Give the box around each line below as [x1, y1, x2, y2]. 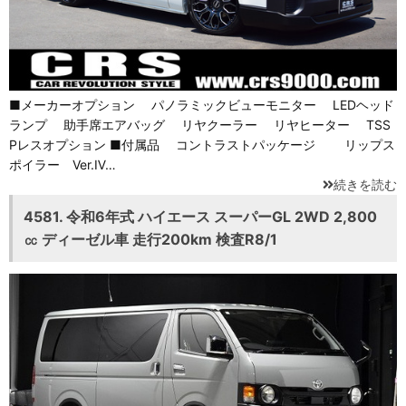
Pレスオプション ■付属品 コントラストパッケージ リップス [9, 137, 395, 153]
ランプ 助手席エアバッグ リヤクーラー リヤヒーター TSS [9, 117, 391, 133]
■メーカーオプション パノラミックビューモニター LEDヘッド [9, 97, 394, 113]
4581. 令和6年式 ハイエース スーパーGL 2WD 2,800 [24, 208, 377, 227]
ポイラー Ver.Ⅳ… [9, 157, 116, 173]
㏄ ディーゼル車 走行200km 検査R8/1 [24, 230, 277, 249]
